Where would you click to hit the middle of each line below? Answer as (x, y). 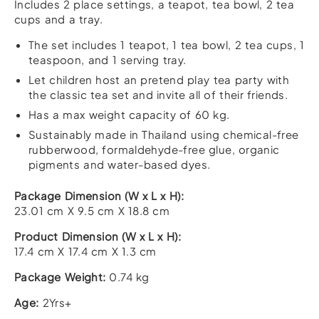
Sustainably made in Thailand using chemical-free (164, 135)
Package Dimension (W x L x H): (99, 195)
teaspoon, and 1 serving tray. (108, 60)
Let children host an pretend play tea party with (159, 80)
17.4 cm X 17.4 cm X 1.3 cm (85, 251)
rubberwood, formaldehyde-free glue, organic (154, 150)
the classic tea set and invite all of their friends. (158, 95)
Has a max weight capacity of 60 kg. (129, 115)
